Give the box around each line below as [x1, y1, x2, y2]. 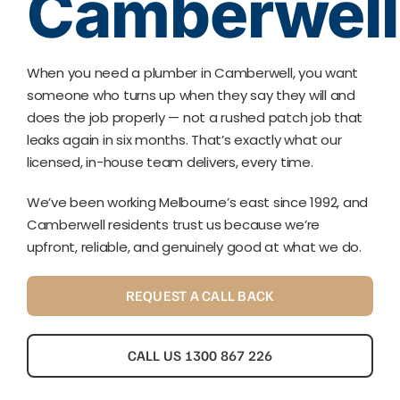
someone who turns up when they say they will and [26, 86, 355, 105]
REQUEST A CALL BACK [125, 287, 275, 305]
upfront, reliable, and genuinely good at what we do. [26, 237, 362, 257]
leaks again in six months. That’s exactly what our [26, 130, 342, 150]
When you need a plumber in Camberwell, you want [26, 63, 359, 83]
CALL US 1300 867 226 [127, 346, 273, 365]
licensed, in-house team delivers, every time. [26, 153, 313, 172]
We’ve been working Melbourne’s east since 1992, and [26, 193, 369, 212]
